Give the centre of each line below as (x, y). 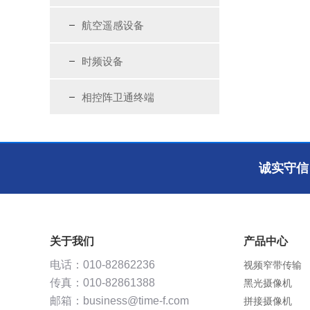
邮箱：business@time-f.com (119, 301)
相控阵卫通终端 (118, 97)
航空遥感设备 (113, 25)
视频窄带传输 (273, 265)
